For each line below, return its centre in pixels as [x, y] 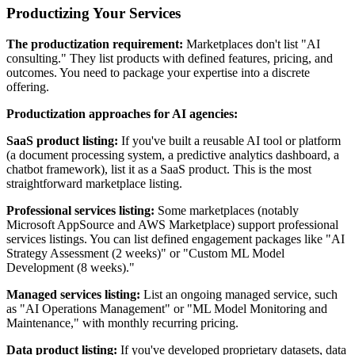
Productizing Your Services [94, 13]
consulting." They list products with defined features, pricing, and [170, 58]
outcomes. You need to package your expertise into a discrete [158, 72]
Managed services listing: [73, 294]
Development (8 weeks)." [71, 267]
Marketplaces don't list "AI [252, 44]
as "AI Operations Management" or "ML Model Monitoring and [167, 308]
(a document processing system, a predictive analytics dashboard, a [173, 155]
